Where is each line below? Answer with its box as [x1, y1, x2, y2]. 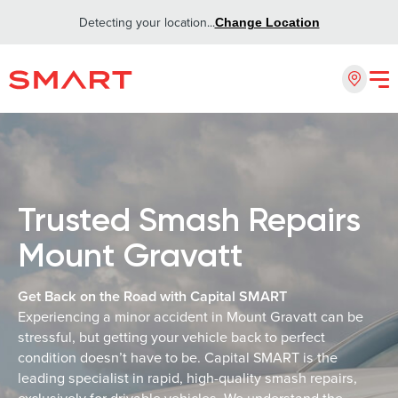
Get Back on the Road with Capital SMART [18, 286, 287, 306]
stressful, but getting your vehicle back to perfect [18, 327, 325, 346]
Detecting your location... [78, 13, 215, 31]
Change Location [214, 15, 320, 29]
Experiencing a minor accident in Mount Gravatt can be [18, 306, 363, 326]
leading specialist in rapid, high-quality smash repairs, [18, 368, 357, 387]
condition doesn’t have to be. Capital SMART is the [18, 347, 338, 367]
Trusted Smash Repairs [18, 199, 361, 240]
